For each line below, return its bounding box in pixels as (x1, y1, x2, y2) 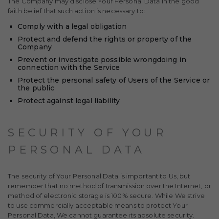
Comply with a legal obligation (18, 22, 127, 31)
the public (18, 84, 55, 92)
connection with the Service (18, 63, 120, 72)
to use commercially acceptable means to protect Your (8, 201, 188, 209)
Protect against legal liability (18, 96, 120, 105)
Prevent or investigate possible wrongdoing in (18, 55, 186, 64)
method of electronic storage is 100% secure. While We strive (8, 192, 205, 199)
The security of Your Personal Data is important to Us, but (8, 172, 191, 180)
